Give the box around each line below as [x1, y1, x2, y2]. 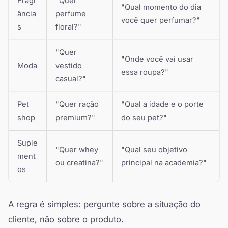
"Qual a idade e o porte [121, 100, 204, 109]
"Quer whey [55, 145, 98, 155]
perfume [55, 9, 86, 19]
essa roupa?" [121, 68, 168, 77]
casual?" [55, 74, 86, 84]
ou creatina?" [55, 158, 103, 168]
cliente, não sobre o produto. [8, 214, 124, 225]
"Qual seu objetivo [121, 145, 187, 155]
